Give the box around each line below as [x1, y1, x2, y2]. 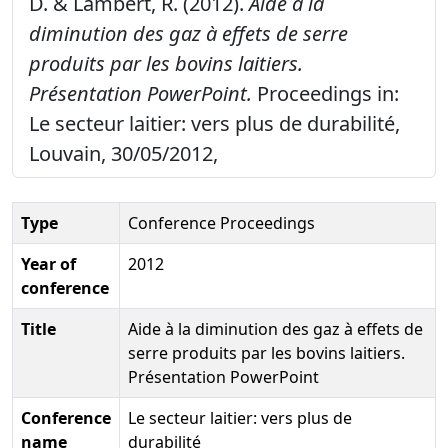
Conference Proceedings [128, 211, 315, 234]
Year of [21, 252, 76, 275]
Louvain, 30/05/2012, [29, 139, 218, 167]
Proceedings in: [252, 79, 399, 107]
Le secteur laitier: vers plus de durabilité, [29, 109, 400, 137]
